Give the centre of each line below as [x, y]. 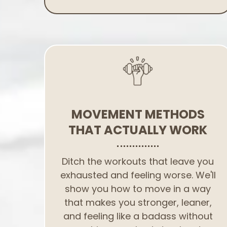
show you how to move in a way [138, 189]
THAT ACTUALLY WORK [138, 130]
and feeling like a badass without [138, 216]
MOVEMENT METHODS [138, 114]
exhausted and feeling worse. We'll [138, 175]
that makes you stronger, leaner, [138, 202]
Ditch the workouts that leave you [138, 161]
